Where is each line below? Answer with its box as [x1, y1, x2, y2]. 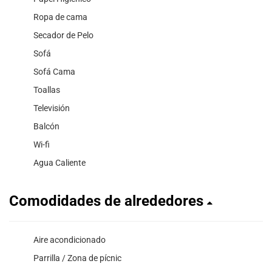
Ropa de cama [33, 12, 87, 22]
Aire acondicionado [33, 235, 106, 245]
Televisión [33, 103, 70, 113]
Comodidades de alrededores [9, 192, 207, 209]
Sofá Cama [33, 67, 75, 76]
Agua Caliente [33, 158, 86, 168]
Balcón [33, 121, 59, 131]
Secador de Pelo [33, 30, 93, 40]
